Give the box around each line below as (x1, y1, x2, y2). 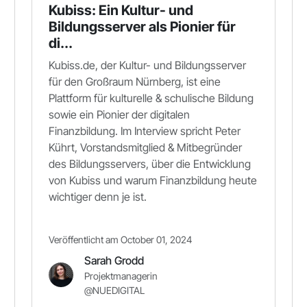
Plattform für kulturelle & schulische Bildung (49, 91, 254, 105)
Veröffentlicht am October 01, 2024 (49, 234, 192, 245)
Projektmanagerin (84, 270, 158, 282)
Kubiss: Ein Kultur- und (49, 2, 193, 19)
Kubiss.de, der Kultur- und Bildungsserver (49, 58, 246, 72)
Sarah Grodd (84, 254, 144, 267)
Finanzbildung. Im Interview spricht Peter (49, 124, 241, 138)
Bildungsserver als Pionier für (49, 19, 236, 35)
